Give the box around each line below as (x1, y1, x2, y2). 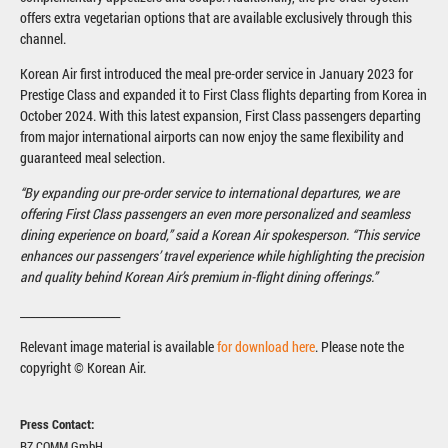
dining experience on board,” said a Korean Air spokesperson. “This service (20, 224, 419, 244)
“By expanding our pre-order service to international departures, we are (20, 182, 399, 202)
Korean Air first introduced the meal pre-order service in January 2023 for (20, 63, 413, 83)
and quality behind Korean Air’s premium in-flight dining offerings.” (20, 266, 377, 286)
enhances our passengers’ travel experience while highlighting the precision (20, 245, 424, 265)
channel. (20, 28, 66, 48)
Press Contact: (20, 414, 94, 433)
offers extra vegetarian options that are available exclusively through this (20, 7, 412, 27)
